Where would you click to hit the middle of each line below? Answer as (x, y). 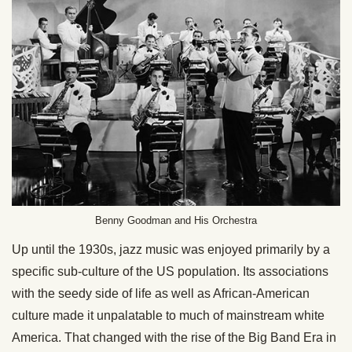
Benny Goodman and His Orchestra (176, 220)
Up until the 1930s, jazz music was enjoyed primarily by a (171, 249)
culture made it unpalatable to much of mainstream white (168, 315)
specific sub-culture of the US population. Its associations (170, 271)
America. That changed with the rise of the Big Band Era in (174, 337)
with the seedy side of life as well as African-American (161, 293)
